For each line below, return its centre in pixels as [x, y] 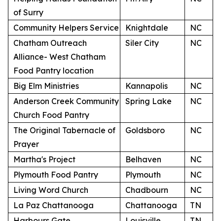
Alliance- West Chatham [59, 57]
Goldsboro [145, 130]
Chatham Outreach [50, 43]
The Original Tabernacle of [64, 130]
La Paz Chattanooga [54, 205]
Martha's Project [44, 159]
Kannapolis [147, 86]
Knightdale [147, 28]
